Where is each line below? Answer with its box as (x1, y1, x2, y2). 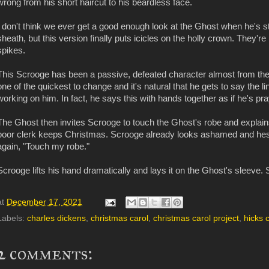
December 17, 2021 (7, 197, 82, 207)
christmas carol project (153, 214, 239, 223)
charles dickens (27, 214, 86, 223)
